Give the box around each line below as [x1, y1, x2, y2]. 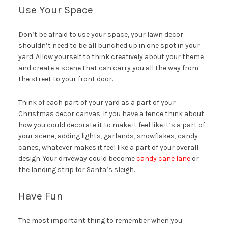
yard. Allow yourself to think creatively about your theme [18, 52, 204, 61]
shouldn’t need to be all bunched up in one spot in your [18, 41, 200, 50]
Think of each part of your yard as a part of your [18, 98, 176, 107]
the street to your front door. [18, 74, 113, 83]
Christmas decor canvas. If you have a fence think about [18, 109, 204, 118]
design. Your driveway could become [18, 154, 136, 163]
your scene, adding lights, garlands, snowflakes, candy [18, 131, 198, 140]
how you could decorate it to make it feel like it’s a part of [18, 120, 205, 129]
